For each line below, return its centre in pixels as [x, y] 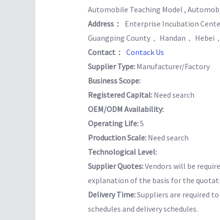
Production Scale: [118, 138]
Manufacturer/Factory [173, 67]
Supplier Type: [112, 67]
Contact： [107, 52]
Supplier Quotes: [116, 166]
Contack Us [145, 52]
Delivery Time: [112, 195]
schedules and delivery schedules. [143, 209]
